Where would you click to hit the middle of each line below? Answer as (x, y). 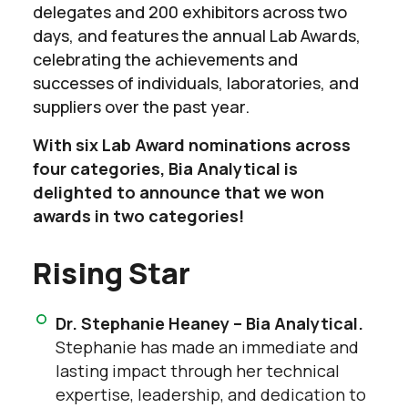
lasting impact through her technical (198, 370)
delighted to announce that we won (178, 192)
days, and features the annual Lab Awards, (197, 35)
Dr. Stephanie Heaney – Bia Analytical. (209, 323)
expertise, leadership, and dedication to (211, 394)
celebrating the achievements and (165, 59)
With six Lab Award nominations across (192, 144)
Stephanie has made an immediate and (207, 347)
